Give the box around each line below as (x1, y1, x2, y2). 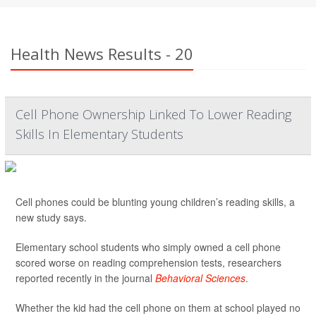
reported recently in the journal (16, 271, 155, 285)
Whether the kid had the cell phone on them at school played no (16, 300, 300, 315)
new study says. (16, 210, 87, 224)
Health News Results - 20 (11, 43, 193, 64)
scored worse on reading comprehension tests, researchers (16, 255, 281, 269)
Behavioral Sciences (155, 271, 245, 285)
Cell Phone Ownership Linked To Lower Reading (16, 106, 291, 123)
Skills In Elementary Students (16, 126, 183, 142)
